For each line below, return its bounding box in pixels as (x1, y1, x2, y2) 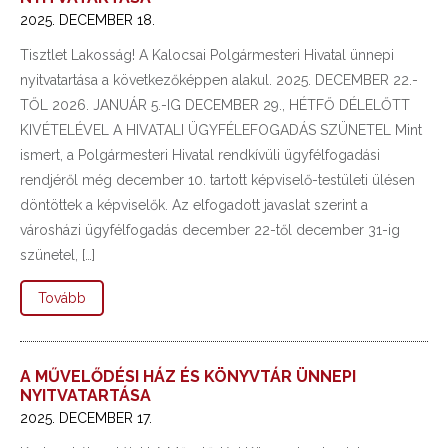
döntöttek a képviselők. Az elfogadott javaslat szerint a (20, 197, 368, 213)
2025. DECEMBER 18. (20, 12, 155, 28)
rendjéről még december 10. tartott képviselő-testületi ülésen (20, 172, 415, 188)
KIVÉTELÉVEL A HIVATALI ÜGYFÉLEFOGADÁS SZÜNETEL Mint (20, 122, 422, 138)
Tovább (38, 290, 86, 306)
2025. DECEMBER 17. (20, 410, 152, 426)
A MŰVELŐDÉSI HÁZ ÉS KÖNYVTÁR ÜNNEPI (20, 367, 356, 386)
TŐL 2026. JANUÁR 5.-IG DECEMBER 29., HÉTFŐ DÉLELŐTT (20, 97, 410, 113)
